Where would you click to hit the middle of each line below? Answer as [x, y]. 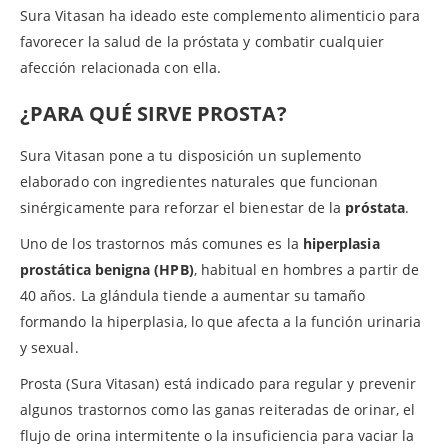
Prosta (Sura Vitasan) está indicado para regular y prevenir [218, 384]
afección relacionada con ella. [121, 68]
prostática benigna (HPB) [107, 270]
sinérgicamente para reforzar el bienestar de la [183, 208]
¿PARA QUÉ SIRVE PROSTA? [153, 114]
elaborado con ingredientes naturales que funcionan [199, 182]
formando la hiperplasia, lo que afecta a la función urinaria [221, 322]
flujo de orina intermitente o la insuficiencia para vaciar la [217, 436]
